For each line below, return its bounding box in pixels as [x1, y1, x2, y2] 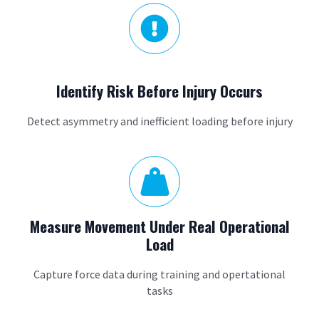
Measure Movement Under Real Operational [29, 215, 290, 237]
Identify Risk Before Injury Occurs [56, 80, 263, 102]
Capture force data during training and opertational [33, 267, 286, 281]
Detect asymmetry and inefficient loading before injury [26, 114, 293, 128]
